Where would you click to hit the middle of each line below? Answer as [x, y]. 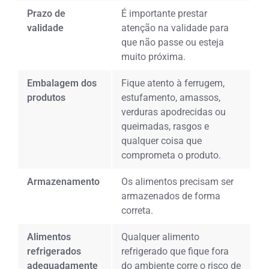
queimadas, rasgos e [165, 126]
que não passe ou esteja [173, 42]
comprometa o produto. [171, 155]
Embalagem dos [62, 83]
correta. [138, 210]
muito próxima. [154, 56]
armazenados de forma [171, 196]
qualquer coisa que [162, 141]
